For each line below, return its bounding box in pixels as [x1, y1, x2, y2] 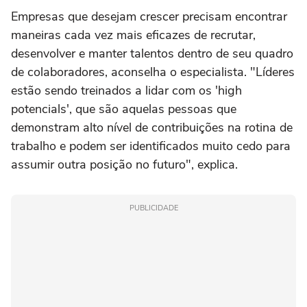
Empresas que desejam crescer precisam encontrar [11, 8, 287, 25]
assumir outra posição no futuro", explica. [11, 156, 238, 173]
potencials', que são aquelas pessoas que [11, 101, 236, 118]
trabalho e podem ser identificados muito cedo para [11, 138, 291, 155]
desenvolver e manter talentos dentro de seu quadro [11, 45, 293, 62]
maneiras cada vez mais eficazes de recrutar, [11, 27, 256, 44]
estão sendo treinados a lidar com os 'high [11, 82, 242, 99]
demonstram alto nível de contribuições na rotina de [11, 119, 293, 136]
